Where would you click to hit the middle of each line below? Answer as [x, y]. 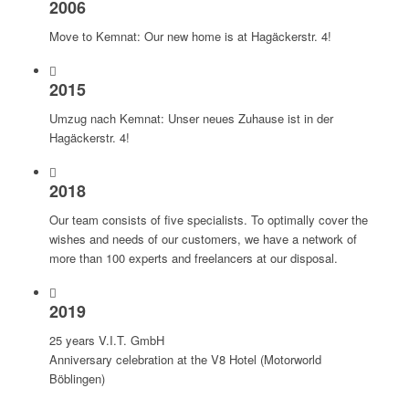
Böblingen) [77, 378]
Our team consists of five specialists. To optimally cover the [208, 219]
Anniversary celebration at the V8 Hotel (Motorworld [185, 359]
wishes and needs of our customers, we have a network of [203, 238]
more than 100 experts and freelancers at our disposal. [193, 257]
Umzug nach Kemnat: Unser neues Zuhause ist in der [191, 118]
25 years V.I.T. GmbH [106, 340]
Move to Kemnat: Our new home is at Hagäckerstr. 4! [190, 36]
